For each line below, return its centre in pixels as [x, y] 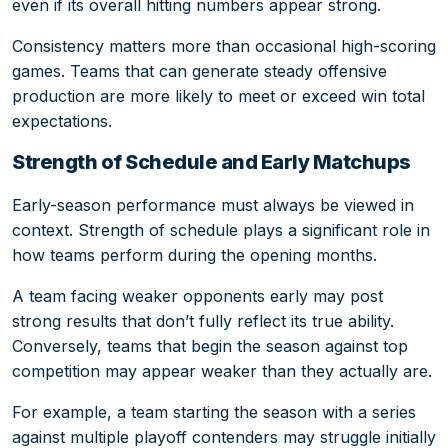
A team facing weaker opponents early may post [197, 296]
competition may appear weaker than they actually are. [222, 371]
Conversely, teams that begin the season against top [210, 346]
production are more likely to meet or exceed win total [218, 95]
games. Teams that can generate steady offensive [199, 70]
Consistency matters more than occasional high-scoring [224, 45]
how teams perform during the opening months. [194, 255]
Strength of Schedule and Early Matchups [211, 161]
